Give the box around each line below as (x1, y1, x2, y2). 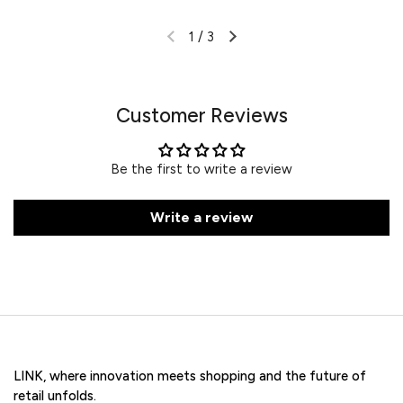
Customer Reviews (115, 103, 288, 128)
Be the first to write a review (111, 160, 292, 177)
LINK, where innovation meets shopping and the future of (13, 367, 366, 384)
